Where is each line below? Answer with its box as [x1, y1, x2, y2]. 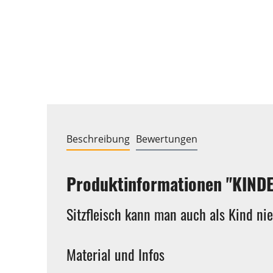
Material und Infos [66, 243, 165, 265]
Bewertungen [136, 132, 197, 146]
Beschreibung [66, 132, 130, 146]
